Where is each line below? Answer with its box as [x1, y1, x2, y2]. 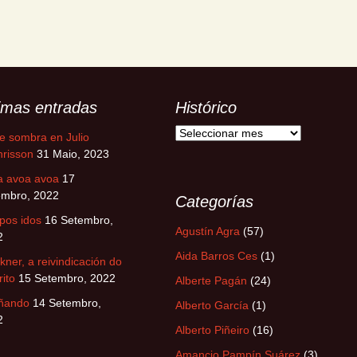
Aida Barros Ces [175, 249, 257, 262]
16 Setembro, [45, 214, 113, 226]
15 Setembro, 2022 [18, 272, 116, 284]
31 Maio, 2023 [37, 147, 109, 160]
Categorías [175, 193, 253, 210]
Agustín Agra [175, 225, 240, 237]
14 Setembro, [33, 296, 101, 309]
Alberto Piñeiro [175, 324, 249, 336]
